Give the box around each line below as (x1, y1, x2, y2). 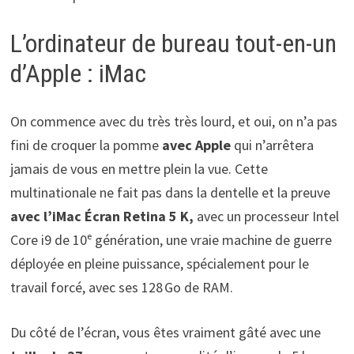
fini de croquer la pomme (9, 135, 159, 154)
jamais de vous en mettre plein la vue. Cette (9, 159, 268, 178)
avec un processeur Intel (196, 206, 339, 225)
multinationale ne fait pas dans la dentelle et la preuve (9, 183, 330, 201)
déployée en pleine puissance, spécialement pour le (9, 254, 309, 273)
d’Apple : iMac (9, 58, 146, 89)
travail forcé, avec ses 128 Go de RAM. (9, 277, 233, 296)
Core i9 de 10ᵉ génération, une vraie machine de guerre (9, 230, 332, 249)
